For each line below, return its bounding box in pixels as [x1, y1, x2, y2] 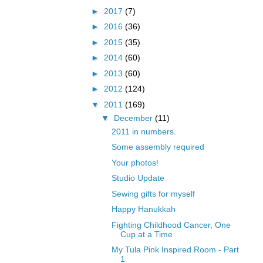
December [113, 113, 155, 123]
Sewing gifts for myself [111, 188, 195, 198]
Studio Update [111, 173, 164, 183]
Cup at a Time [120, 229, 173, 239]
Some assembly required [111, 142, 204, 152]
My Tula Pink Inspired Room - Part [111, 245, 239, 255]
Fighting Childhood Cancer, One [111, 220, 231, 230]
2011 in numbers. [111, 126, 176, 136]
